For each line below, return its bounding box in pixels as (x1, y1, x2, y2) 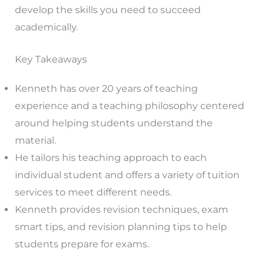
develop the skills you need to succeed (14, 4, 201, 15)
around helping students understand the (14, 117, 213, 129)
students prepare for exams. (14, 238, 149, 250)
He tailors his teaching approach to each (14, 152, 207, 164)
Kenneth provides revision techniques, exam (14, 204, 228, 216)
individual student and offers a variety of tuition (14, 169, 240, 181)
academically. (14, 21, 78, 33)
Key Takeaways (14, 54, 87, 66)
